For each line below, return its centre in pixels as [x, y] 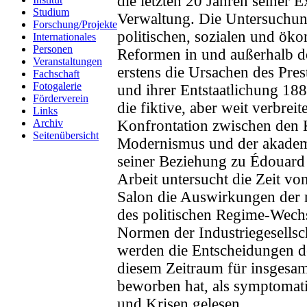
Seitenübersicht [66, 135]
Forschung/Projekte [75, 24]
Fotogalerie [57, 86]
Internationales [64, 37]
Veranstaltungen [67, 61]
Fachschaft [56, 74]
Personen [53, 49]
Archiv [48, 123]
